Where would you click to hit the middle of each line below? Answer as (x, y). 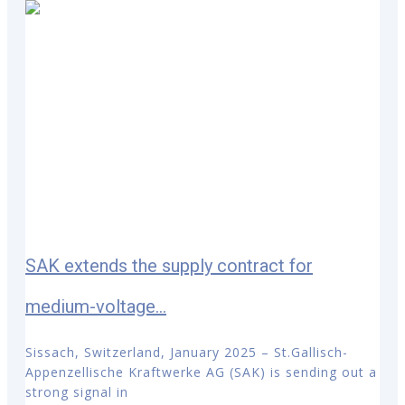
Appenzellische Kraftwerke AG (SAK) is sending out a (201, 372)
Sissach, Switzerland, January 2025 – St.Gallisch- (187, 353)
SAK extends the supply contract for (169, 266)
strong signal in (77, 392)
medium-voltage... (96, 307)
